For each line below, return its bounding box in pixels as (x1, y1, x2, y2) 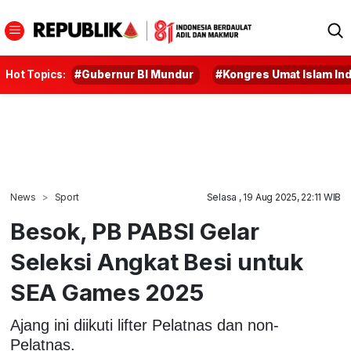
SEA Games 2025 (9, 278, 204, 306)
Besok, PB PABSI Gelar (9, 217, 259, 245)
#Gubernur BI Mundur (74, 68, 194, 81)
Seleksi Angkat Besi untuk (9, 248, 303, 276)
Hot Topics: (5, 68, 66, 81)
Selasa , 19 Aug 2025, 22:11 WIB (206, 191, 342, 203)
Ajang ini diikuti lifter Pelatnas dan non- (9, 316, 279, 334)
